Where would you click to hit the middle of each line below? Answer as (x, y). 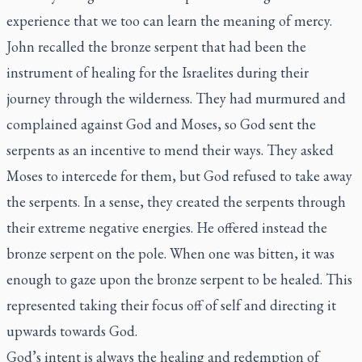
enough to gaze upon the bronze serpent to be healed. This (179, 279)
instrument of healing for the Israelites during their (158, 72)
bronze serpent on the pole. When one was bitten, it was (170, 253)
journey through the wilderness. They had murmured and (176, 98)
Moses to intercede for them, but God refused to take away (179, 176)
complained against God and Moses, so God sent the (161, 124)
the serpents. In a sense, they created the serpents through (176, 202)
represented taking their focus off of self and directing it (171, 305)
